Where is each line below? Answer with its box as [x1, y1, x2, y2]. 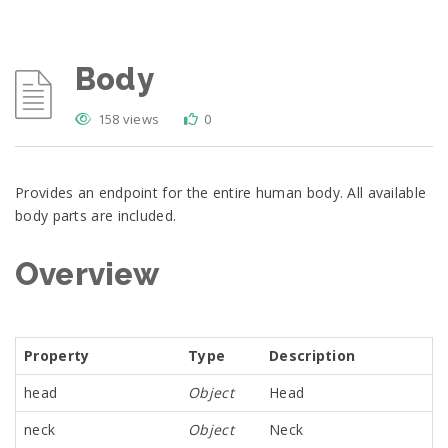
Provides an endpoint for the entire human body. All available [15, 183, 427, 202]
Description [269, 346, 356, 365]
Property [24, 346, 90, 365]
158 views [97, 110, 160, 128]
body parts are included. [15, 206, 177, 225]
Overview [15, 256, 160, 292]
